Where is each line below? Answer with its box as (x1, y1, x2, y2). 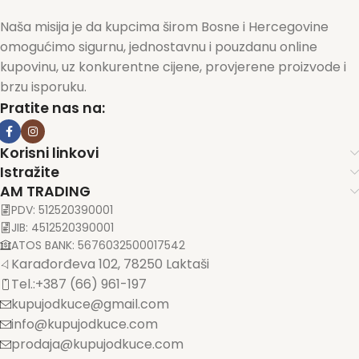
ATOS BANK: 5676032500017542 (11, 237, 185, 254)
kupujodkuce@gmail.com (11, 295, 169, 314)
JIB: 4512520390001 (11, 220, 114, 236)
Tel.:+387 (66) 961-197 (11, 275, 147, 294)
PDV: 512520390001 (11, 202, 113, 219)
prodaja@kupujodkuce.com (11, 335, 184, 354)
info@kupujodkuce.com (11, 315, 158, 334)
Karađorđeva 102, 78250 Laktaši (11, 255, 209, 274)
